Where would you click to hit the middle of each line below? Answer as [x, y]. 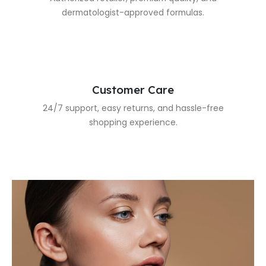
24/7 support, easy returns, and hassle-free [133, 108]
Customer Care [133, 89]
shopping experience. [133, 122]
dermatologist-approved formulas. [133, 13]
